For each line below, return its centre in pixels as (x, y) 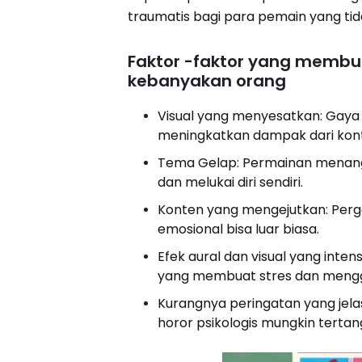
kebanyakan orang (207, 80)
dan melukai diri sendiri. (231, 182)
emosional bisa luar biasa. (239, 229)
